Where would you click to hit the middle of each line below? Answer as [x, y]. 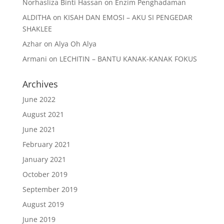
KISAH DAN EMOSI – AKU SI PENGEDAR [128, 17]
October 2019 [45, 174]
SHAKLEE [37, 29]
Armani [34, 59]
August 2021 [43, 114]
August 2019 [43, 204]
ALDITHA [36, 17]
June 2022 [39, 99]
